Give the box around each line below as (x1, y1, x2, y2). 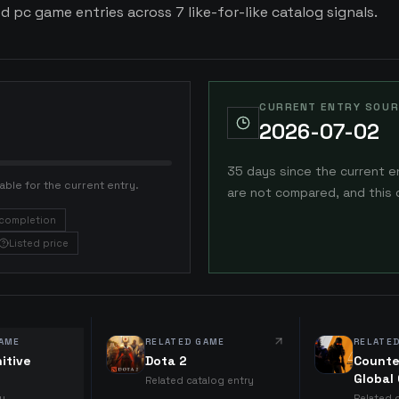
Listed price (9, 237, 69, 249)
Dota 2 (145, 353, 187, 369)
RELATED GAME (145, 336, 225, 347)
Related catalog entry (145, 374, 254, 387)
